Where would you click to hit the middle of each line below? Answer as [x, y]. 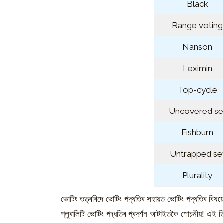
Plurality [197, 175]
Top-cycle [197, 90]
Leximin [197, 68]
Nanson [197, 47]
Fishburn [197, 133]
